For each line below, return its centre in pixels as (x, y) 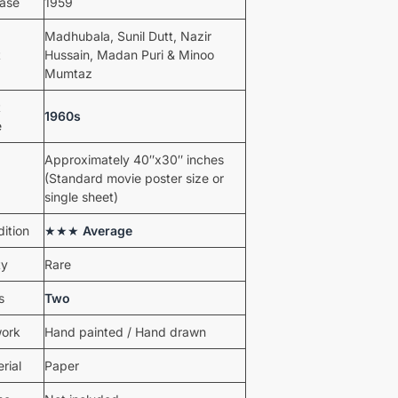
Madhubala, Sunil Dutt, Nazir (127, 36)
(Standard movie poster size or (134, 178)
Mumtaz (68, 73)
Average (107, 230)
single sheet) (81, 196)
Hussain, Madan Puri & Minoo (129, 54)
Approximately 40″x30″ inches (134, 159)
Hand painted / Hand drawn (125, 331)
